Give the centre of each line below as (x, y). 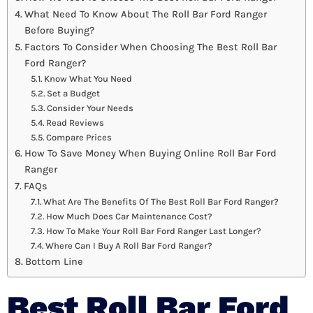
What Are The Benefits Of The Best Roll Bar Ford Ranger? (161, 202)
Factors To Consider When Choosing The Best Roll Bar (150, 48)
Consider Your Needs (90, 108)
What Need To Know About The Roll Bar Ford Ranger (145, 15)
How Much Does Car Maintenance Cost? (130, 217)
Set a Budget (74, 94)
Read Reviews (75, 123)
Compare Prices (79, 138)
